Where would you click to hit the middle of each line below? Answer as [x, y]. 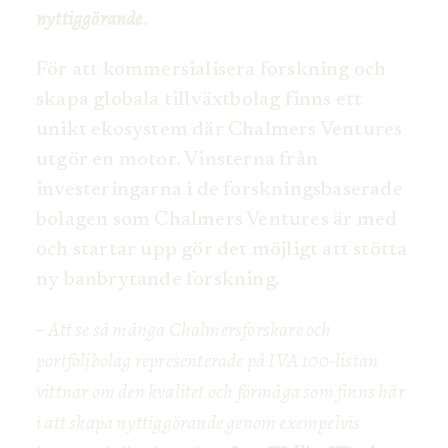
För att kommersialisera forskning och [211, 70]
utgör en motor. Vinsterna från [177, 160]
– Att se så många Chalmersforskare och [184, 330]
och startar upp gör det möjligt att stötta [222, 250]
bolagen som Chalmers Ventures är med [217, 220]
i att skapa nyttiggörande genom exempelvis [198, 423]
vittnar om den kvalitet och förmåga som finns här [220, 392]
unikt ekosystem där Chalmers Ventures [219, 130]
